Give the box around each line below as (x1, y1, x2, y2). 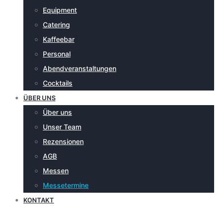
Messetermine (43, 181, 89, 189)
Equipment (43, 6, 77, 14)
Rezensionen (43, 137, 84, 145)
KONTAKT (23, 196, 54, 204)
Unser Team (43, 123, 81, 131)
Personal (43, 50, 71, 58)
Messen (43, 166, 69, 175)
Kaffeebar (43, 35, 74, 43)
